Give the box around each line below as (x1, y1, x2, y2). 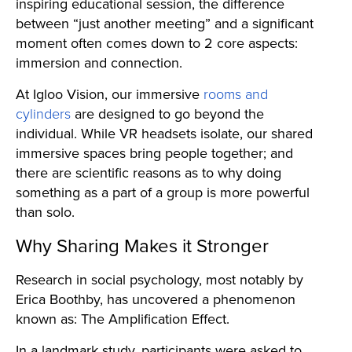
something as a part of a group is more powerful (16, 182, 310, 202)
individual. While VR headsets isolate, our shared (16, 123, 313, 143)
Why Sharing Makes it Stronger (16, 232, 269, 258)
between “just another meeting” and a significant (16, 13, 313, 33)
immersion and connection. (16, 53, 182, 72)
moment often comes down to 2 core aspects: (16, 33, 298, 53)
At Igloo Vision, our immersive (16, 84, 203, 104)
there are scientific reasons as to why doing (16, 163, 281, 182)
